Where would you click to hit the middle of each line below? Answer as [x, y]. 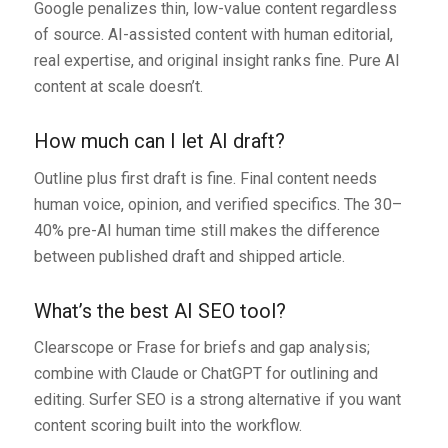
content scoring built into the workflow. [167, 426]
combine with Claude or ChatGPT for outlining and [205, 374]
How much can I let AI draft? [159, 140]
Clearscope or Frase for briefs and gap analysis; [201, 348]
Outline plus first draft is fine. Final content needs [205, 178]
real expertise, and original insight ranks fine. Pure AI [216, 60]
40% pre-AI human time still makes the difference [206, 230]
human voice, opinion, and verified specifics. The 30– [217, 204]
